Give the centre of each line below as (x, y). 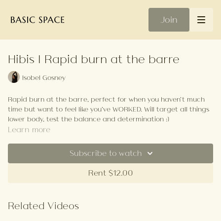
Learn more (29, 129)
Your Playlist (28, 139)
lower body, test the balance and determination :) (89, 119)
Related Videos (43, 206)
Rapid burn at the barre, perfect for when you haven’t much (106, 99)
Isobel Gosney (44, 77)
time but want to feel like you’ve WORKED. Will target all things (109, 109)
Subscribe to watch (106, 153)
